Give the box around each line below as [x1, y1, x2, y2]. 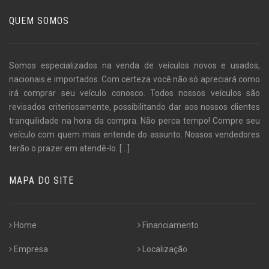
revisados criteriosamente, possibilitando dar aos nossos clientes [9, 101, 260, 112]
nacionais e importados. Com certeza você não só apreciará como [9, 74, 260, 84]
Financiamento [142, 220, 199, 230]
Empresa [14, 244, 48, 254]
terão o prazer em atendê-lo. [9, 143, 119, 153]
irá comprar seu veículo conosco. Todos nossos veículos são [9, 88, 260, 98]
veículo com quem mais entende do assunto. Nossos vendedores [9, 129, 260, 139]
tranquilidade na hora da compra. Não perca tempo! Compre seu [9, 115, 260, 125]
